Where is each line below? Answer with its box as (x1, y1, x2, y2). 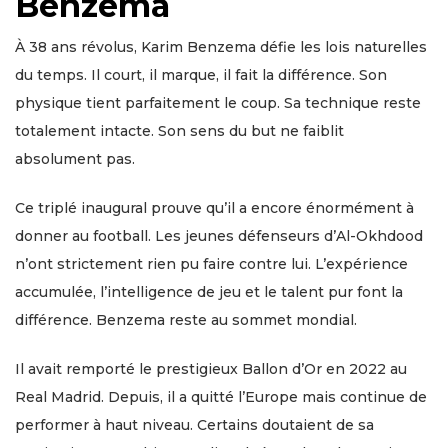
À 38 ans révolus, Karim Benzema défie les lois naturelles (15, 38, 427, 57)
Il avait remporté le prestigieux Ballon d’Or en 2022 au (15, 360, 407, 379)
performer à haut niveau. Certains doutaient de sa (15, 416, 374, 435)
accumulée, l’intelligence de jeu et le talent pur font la (15, 283, 403, 302)
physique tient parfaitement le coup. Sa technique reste (15, 94, 421, 113)
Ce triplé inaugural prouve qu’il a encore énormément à (15, 199, 414, 218)
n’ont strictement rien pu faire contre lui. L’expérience (15, 255, 408, 274)
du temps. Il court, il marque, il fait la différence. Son (15, 66, 387, 85)
